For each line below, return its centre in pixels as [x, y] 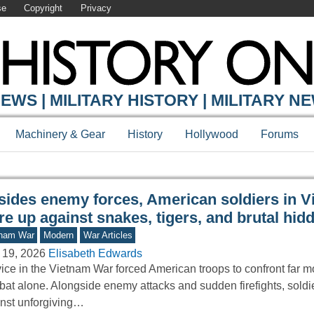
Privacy [96, 8]
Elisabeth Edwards [95, 254]
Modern [59, 235]
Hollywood [212, 135]
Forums [280, 135]
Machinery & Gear [60, 135]
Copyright [43, 8]
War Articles [108, 235]
